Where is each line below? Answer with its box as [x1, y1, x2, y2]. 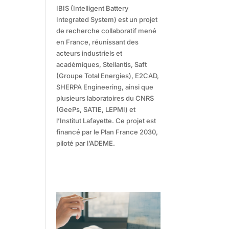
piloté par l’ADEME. [56, 139, 116, 147]
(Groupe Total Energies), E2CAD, [56, 71, 159, 80]
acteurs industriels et [56, 49, 123, 57]
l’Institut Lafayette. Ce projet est [56, 116, 156, 125]
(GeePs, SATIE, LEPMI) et [56, 105, 136, 113]
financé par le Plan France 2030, [56, 127, 158, 136]
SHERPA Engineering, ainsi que [56, 82, 154, 91]
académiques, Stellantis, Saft [56, 60, 147, 68]
